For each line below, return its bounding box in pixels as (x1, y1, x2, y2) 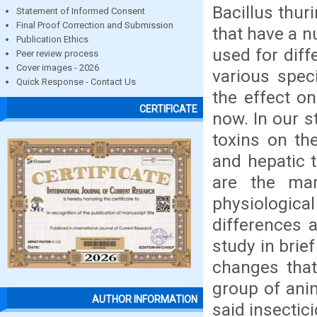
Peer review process (16, 48, 98, 59)
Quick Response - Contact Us (16, 76, 136, 87)
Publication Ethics (16, 34, 88, 45)
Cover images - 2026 (16, 62, 99, 73)
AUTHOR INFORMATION (92, 294, 197, 306)
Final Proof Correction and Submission (16, 20, 173, 30)
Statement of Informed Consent (16, 6, 145, 16)
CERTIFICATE (139, 103, 197, 115)
